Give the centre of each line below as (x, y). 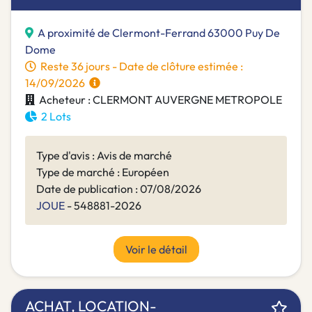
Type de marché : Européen (103, 172)
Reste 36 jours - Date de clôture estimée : (140, 67)
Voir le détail (156, 250)
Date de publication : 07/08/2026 (119, 189)
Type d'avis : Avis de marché (104, 156)
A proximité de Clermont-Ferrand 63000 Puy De (159, 33)
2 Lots (54, 117)
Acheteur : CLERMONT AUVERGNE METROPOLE (158, 100)
